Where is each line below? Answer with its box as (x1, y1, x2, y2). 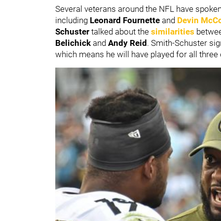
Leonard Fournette (90, 15, 162, 25)
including (55, 15, 90, 25)
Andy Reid (108, 37, 147, 48)
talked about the (91, 26, 151, 37)
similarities (151, 26, 194, 37)
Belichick (55, 37, 93, 48)
